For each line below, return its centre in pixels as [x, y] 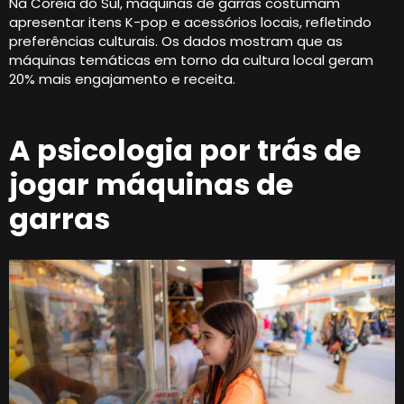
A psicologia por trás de [185, 151]
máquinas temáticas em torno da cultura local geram [191, 60]
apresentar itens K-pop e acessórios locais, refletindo [190, 23]
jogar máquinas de [151, 185]
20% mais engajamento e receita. [122, 79]
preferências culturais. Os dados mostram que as [176, 41]
